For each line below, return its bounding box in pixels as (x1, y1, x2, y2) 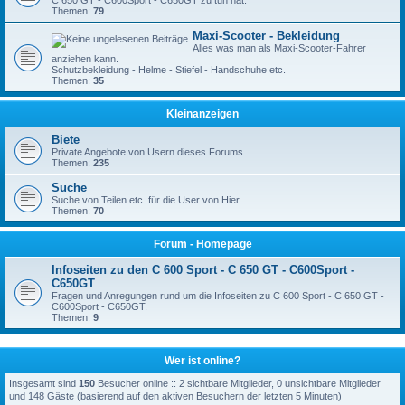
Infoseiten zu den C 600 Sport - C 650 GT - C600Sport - (52, 263, 354, 277)
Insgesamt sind (9, 378, 79, 389)
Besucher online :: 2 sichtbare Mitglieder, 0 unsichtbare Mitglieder (95, 378, 381, 389)
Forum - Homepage (153, 238, 252, 250)
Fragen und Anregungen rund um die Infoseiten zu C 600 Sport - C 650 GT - (52, 290, 384, 301)
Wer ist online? (165, 354, 240, 367)
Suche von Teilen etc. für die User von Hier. (52, 194, 241, 205)
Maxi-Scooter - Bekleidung (193, 29, 340, 42)
